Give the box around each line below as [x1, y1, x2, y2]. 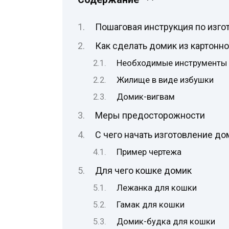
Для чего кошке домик [95, 165, 192, 176]
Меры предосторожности [95, 110, 205, 121]
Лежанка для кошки [117, 182, 197, 193]
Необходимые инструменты [117, 58, 227, 68]
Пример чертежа [117, 147, 182, 157]
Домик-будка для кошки [117, 216, 216, 226]
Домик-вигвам [117, 92, 175, 102]
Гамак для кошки [117, 199, 185, 210]
